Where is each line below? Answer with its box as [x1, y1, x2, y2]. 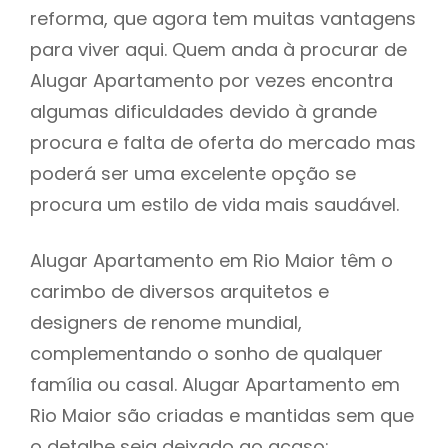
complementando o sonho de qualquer [30, 340, 383, 366]
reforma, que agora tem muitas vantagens [30, 5, 416, 31]
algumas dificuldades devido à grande [30, 98, 377, 124]
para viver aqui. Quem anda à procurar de [30, 36, 407, 62]
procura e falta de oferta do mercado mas [30, 129, 416, 155]
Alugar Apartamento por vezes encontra [30, 67, 393, 93]
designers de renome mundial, [30, 309, 302, 335]
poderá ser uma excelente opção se [30, 160, 356, 186]
